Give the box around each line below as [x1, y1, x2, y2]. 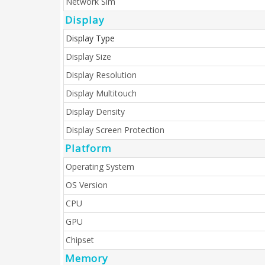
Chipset [66, 234, 94, 245]
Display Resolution [66, 69, 137, 80]
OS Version [66, 179, 108, 190]
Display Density [66, 106, 125, 117]
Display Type [66, 33, 115, 44]
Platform [65, 141, 111, 155]
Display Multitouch [66, 88, 137, 99]
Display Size [66, 51, 111, 62]
